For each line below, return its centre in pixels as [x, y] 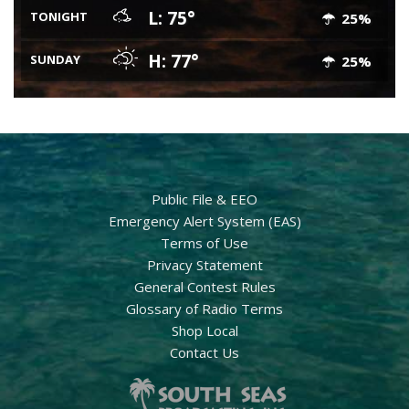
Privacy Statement [204, 264]
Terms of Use [204, 242]
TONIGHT [59, 16]
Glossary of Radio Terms [204, 308]
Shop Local [204, 330]
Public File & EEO [204, 199]
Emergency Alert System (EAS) [204, 220]
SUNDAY [55, 59]
